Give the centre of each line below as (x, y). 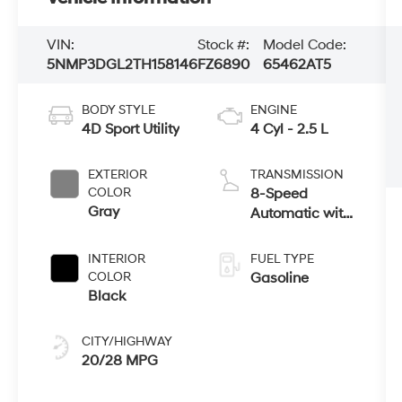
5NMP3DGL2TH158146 (122, 64)
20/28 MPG (120, 360)
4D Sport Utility (131, 129)
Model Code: (304, 44)
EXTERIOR (118, 174)
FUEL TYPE (282, 258)
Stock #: (224, 44)
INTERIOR (117, 258)
